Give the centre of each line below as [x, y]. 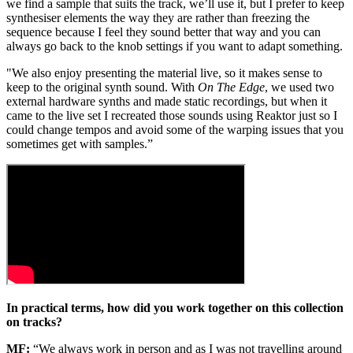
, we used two [299, 87]
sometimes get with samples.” [80, 144]
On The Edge [231, 87]
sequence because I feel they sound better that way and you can [163, 32]
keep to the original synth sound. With [102, 87]
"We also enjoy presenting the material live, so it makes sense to [164, 73]
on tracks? [34, 322]
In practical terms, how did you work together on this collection [175, 308]
